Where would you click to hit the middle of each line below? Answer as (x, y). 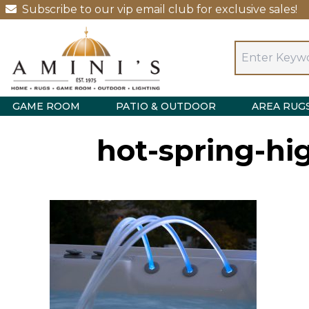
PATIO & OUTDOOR (166, 106)
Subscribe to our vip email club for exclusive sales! (160, 9)
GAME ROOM (46, 106)
